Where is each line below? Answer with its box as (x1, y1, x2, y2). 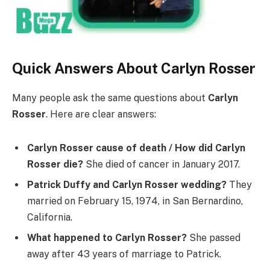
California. (27, 211, 72, 223)
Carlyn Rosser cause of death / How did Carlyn (27, 142, 245, 154)
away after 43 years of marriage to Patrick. (27, 248, 221, 260)
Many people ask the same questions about (12, 92, 208, 104)
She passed (187, 231, 240, 243)
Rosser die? (27, 158, 83, 170)
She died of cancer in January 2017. (83, 158, 240, 170)
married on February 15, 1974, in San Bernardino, (27, 195, 243, 207)
